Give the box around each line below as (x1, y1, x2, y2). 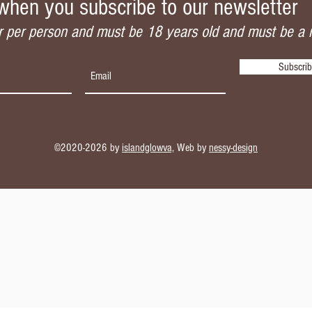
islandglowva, (122, 141, 174, 154)
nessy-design (209, 141, 258, 154)
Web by (174, 141, 209, 154)
